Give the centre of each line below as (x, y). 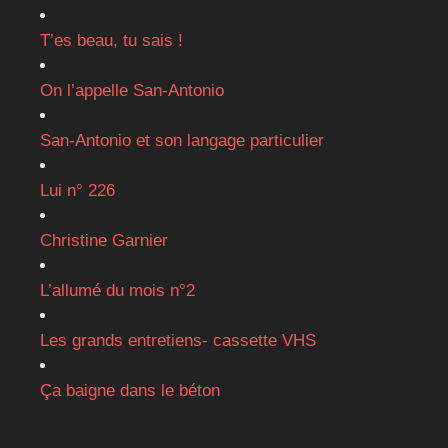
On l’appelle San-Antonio (132, 91)
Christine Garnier (104, 241)
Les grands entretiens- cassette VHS (178, 341)
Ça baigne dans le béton (130, 391)
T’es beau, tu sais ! (111, 41)
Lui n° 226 (77, 191)
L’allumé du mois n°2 (117, 291)
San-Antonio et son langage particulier (182, 141)
